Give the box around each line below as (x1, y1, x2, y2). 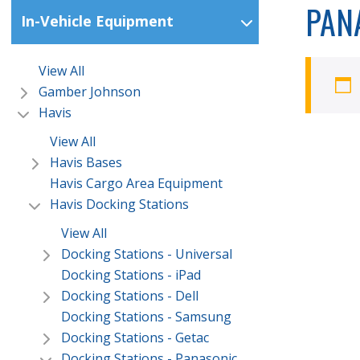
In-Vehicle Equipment (21, 11, 174, 31)
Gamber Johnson (39, 83, 141, 101)
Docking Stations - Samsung (61, 308, 231, 326)
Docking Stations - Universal (61, 245, 232, 264)
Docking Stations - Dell (61, 287, 198, 305)
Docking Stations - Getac (61, 329, 209, 347)
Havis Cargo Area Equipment (50, 174, 223, 193)
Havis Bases (50, 153, 122, 172)
